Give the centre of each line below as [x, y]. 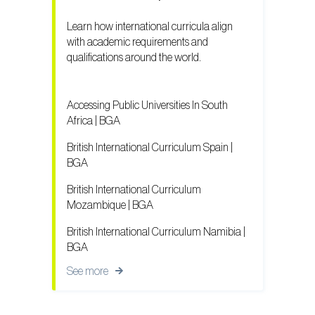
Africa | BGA [94, 121]
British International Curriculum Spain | [150, 147]
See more [88, 271]
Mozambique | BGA [110, 205]
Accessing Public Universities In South [147, 105]
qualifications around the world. [134, 57]
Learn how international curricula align [150, 26]
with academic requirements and [137, 42]
